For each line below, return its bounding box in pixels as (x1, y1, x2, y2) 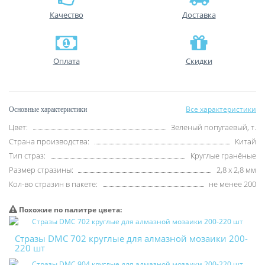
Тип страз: (9, 150, 46, 161)
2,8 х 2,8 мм (216, 164, 256, 175)
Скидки (185, 56, 212, 66)
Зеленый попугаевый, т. (171, 122, 256, 132)
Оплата (53, 56, 80, 66)
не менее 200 (209, 179, 256, 189)
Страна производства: (9, 136, 89, 147)
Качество (49, 9, 83, 20)
